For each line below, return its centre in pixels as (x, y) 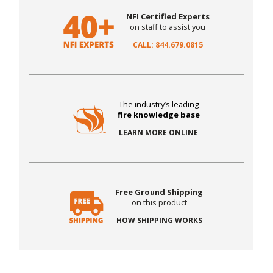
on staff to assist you (168, 27)
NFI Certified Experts (168, 17)
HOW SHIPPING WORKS (159, 221)
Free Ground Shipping (159, 192)
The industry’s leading (158, 105)
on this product (159, 203)
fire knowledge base (158, 115)
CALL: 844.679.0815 (168, 45)
